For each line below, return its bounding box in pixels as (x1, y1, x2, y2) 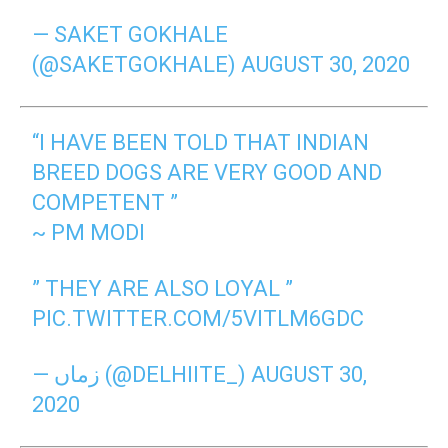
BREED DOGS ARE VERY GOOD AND (32, 160, 383, 185)
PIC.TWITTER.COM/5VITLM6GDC (32, 306, 365, 331)
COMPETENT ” (32, 190, 179, 215)
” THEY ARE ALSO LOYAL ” (32, 276, 294, 301)
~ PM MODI (32, 220, 146, 245)
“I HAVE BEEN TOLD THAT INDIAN (32, 130, 370, 155)
